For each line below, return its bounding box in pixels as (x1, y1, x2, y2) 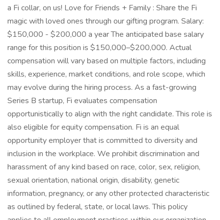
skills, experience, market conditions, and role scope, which (7, 69, 205, 80)
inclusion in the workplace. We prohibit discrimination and (7, 148, 199, 159)
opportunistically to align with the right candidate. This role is (7, 109, 212, 119)
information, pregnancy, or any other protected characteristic (7, 188, 209, 199)
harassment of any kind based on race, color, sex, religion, (7, 162, 200, 172)
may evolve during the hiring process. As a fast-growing (7, 82, 196, 93)
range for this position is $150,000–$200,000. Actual (7, 42, 192, 53)
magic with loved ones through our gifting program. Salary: (7, 16, 204, 27)
